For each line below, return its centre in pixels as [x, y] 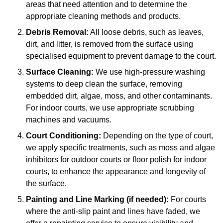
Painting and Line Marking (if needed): [97, 200]
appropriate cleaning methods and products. [103, 16]
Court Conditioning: [63, 136]
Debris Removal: [57, 32]
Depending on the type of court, [157, 136]
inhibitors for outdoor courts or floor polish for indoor [116, 160]
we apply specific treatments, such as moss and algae [120, 148]
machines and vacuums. [69, 120]
